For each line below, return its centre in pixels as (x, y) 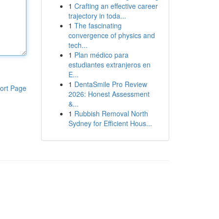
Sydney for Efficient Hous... (110, 123)
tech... (78, 45)
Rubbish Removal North (111, 113)
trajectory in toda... (97, 16)
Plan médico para (101, 55)
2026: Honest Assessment (109, 94)
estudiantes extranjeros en (109, 65)
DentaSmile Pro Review (110, 84)
